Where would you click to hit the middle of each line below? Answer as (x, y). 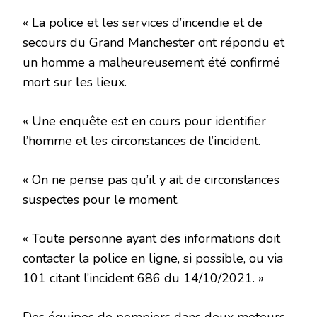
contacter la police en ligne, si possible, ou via (153, 259)
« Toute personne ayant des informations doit (151, 239)
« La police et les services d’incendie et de (143, 23)
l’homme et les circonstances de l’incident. (142, 141)
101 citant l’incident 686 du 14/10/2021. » (143, 278)
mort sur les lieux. (75, 82)
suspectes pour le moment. (101, 200)
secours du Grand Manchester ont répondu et (154, 43)
